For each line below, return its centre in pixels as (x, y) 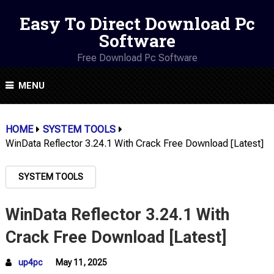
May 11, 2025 (81, 262)
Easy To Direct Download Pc (137, 24)
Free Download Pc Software (137, 58)
